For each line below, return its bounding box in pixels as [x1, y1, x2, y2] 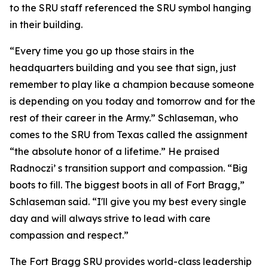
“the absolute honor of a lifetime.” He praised [10, 145, 220, 157]
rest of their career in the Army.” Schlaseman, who [10, 112, 238, 124]
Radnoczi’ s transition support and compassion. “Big [10, 162, 248, 174]
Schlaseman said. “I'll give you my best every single [10, 196, 246, 208]
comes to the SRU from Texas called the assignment [10, 129, 248, 141]
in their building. [10, 19, 83, 31]
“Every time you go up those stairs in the [10, 45, 194, 57]
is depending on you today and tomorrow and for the [10, 95, 255, 107]
